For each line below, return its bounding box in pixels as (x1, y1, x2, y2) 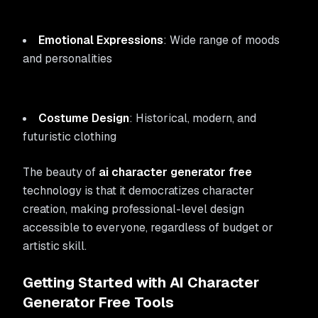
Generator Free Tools (23, 293, 174, 312)
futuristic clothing (23, 129, 116, 144)
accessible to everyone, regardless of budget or (23, 220, 273, 235)
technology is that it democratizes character (23, 183, 254, 198)
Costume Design (38, 111, 129, 126)
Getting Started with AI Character (23, 273, 259, 292)
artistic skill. (23, 238, 87, 253)
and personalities (23, 51, 112, 66)
